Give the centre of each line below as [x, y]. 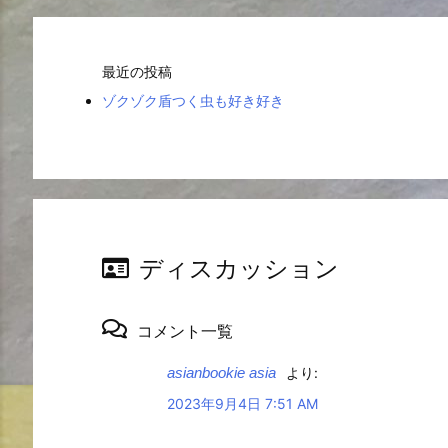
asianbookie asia [221, 372]
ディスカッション [239, 268]
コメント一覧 [185, 330]
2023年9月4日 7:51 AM [242, 403]
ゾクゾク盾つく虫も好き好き [193, 100]
